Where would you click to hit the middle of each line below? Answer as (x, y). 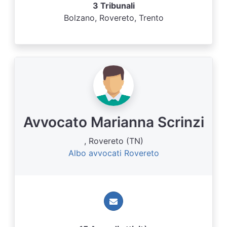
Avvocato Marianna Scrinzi (113, 122)
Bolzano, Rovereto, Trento (113, 18)
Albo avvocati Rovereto (113, 153)
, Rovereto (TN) (113, 141)
